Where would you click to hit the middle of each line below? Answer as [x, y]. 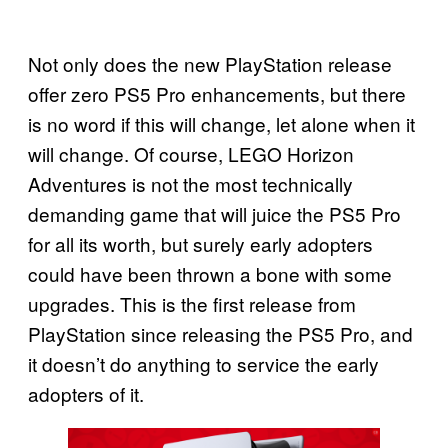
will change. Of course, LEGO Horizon [191, 153]
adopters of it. [86, 393]
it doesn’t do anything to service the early [203, 363]
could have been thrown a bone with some [210, 273]
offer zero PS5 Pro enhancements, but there [217, 93]
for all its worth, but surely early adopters [200, 243]
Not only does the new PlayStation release [210, 63]
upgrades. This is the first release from [192, 303]
